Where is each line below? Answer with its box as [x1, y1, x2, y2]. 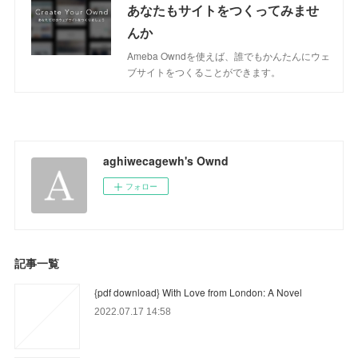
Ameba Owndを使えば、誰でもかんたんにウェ [127, 48, 331, 62]
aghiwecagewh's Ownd [103, 152, 229, 169]
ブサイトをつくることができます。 [127, 64, 281, 78]
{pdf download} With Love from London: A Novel [94, 284, 303, 299]
